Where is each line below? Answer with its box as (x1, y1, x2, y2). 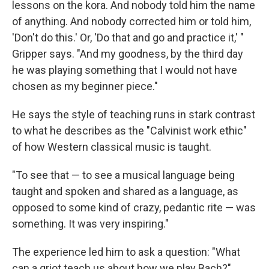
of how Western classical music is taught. (12, 141, 211, 153)
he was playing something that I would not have (12, 64, 237, 76)
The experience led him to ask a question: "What (12, 246, 240, 258)
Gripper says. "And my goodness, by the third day (12, 47, 243, 60)
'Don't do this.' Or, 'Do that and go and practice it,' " (12, 31, 244, 44)
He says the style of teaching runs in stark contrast (12, 108, 255, 121)
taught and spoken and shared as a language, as (12, 185, 238, 198)
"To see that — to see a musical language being (12, 169, 235, 181)
